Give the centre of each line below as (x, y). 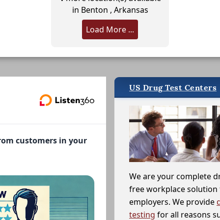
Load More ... (110, 29)
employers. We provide (173, 202)
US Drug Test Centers (173, 87)
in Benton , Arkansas (110, 10)
